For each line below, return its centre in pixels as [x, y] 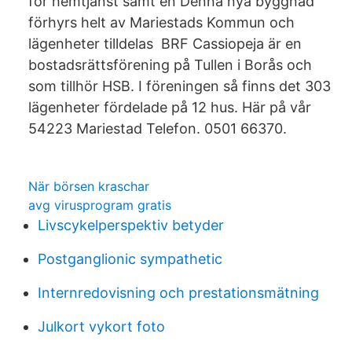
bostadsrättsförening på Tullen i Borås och [170, 65]
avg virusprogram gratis [100, 205]
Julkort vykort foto [101, 326]
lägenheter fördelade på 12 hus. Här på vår [172, 107]
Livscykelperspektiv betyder [131, 225]
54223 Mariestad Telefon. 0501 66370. [158, 128]
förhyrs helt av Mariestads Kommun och [161, 22]
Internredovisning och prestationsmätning [178, 293]
